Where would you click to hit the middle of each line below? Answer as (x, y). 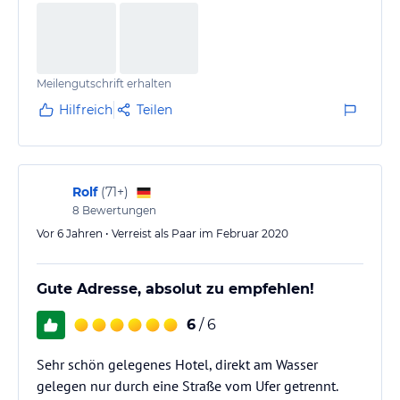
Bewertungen (118, 210)
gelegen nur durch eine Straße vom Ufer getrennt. (187, 385)
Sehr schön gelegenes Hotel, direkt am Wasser (177, 364)
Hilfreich (86, 109)
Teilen (154, 109)
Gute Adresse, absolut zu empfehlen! (175, 288)
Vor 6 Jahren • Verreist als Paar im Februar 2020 (162, 233)
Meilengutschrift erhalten (104, 83)
